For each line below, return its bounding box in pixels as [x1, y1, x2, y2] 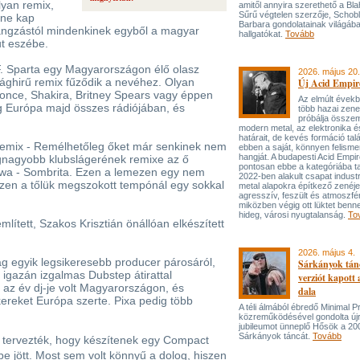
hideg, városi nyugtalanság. [239, 210, 348, 219]
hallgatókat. [239, 29, 285, 39]
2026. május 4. [298, 247, 355, 257]
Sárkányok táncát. [239, 331, 313, 341]
